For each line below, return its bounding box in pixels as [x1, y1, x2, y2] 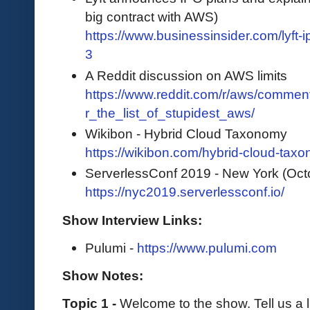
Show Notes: [62, 267, 143, 283]
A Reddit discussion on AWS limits [85, 67, 287, 83]
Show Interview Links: [62, 212, 202, 228]
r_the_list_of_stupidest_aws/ [85, 104, 255, 120]
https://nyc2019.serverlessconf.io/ [85, 184, 284, 200]
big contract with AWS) [85, 9, 218, 25]
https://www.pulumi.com [137, 239, 277, 255]
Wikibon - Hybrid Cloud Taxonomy [85, 126, 287, 142]
